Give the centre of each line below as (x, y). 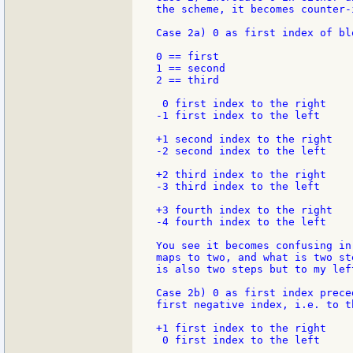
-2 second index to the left (241, 151)
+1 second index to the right (244, 139)
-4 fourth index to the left (241, 222)
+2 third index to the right (241, 175)
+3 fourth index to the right (244, 210)
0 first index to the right (241, 104)
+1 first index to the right (241, 329)
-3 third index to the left (238, 187)
